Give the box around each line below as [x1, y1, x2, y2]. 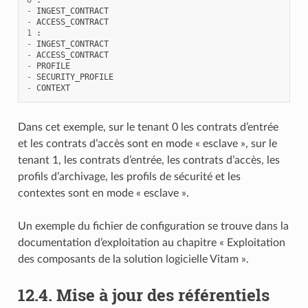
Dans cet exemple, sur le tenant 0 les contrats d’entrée [17, 121, 278, 133]
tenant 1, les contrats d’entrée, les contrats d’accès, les [17, 154, 280, 166]
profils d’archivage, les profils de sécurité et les [17, 170, 241, 182]
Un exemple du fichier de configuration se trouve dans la [17, 220, 289, 232]
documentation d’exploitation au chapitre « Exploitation [17, 236, 285, 248]
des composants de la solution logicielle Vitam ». [17, 253, 249, 265]
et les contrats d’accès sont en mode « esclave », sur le [17, 137, 277, 149]
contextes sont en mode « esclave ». [17, 187, 189, 199]
